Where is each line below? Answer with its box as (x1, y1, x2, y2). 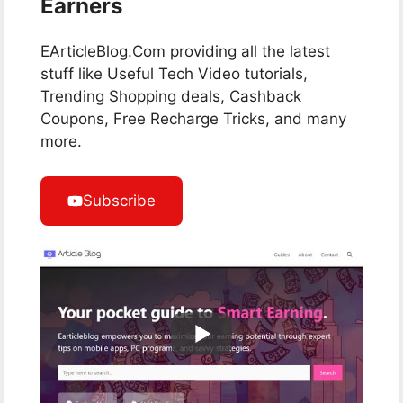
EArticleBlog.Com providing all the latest (40, 42, 330, 60)
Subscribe (83, 191, 156, 210)
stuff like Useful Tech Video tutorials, (40, 65, 308, 83)
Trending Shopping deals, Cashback (40, 87, 301, 105)
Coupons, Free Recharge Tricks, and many (40, 110, 346, 128)
